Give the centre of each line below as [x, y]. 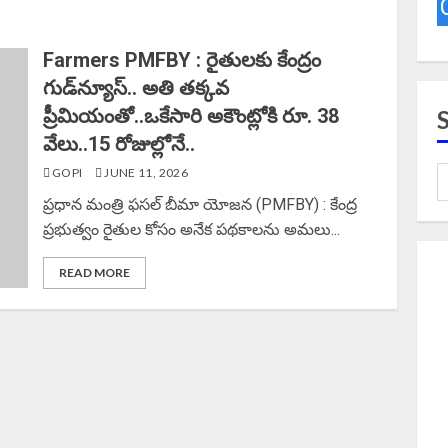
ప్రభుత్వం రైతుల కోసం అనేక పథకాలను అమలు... [192, 229]
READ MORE [95, 272]
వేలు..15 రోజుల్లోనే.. [119, 144]
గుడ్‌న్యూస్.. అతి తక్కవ [136, 88]
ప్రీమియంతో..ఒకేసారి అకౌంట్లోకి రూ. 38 [191, 116]
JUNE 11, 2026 [144, 172]
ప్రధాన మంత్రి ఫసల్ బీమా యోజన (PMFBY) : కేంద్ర [200, 204]
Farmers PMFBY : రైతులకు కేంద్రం [182, 60]
